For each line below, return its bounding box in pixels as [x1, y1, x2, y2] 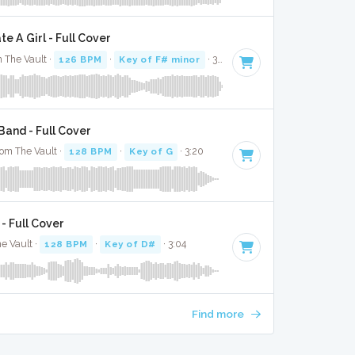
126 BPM [59, 53, 102, 65]
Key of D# [105, 238, 156, 250]
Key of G [129, 146, 174, 158]
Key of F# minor [119, 53, 200, 65]
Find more [191, 307, 246, 321]
